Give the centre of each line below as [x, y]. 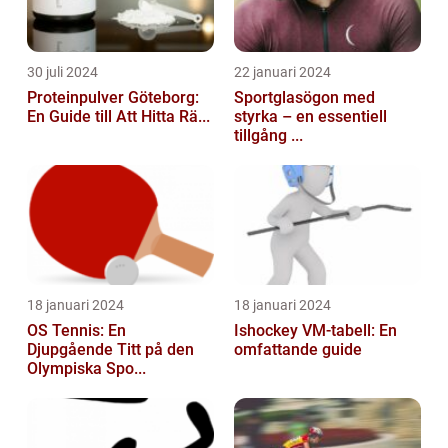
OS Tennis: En [76, 331]
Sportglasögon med [304, 98]
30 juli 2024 [62, 72]
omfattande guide [298, 350]
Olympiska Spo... [86, 369]
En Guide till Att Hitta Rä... [118, 117]
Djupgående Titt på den [110, 350]
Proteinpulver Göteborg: [113, 98]
